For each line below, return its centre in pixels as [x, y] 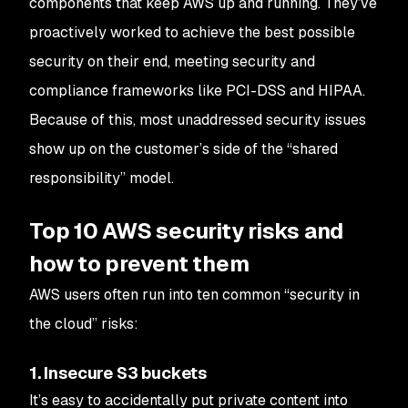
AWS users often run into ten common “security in [194, 295]
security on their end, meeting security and [172, 61]
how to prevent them [139, 264]
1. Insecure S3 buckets [118, 373]
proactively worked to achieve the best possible [192, 32]
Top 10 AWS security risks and [187, 231]
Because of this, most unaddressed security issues [198, 120]
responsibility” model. [102, 178]
